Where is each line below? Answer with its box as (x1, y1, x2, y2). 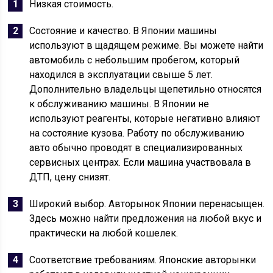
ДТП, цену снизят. (29, 171, 111, 183)
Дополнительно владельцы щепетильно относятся (29, 83, 262, 95)
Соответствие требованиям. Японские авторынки (29, 254, 257, 266)
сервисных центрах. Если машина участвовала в (29, 157, 252, 168)
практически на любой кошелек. (29, 227, 179, 239)
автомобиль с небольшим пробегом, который (29, 54, 240, 66)
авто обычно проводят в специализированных (29, 142, 243, 154)
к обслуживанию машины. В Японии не (29, 98, 210, 110)
